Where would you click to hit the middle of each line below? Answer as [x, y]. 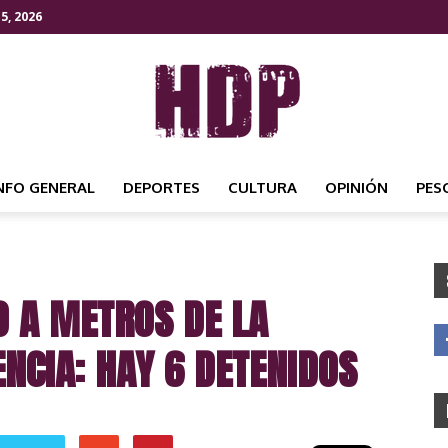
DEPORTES [161, 187]
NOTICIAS [256, 339]
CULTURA [262, 187]
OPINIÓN [356, 187]
